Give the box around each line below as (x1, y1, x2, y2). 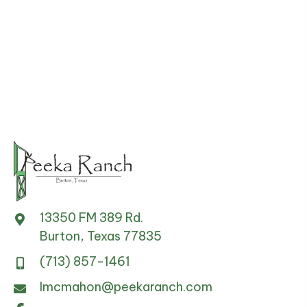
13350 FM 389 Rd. (40, 210, 143, 226)
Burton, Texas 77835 (40, 228, 162, 245)
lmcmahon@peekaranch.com (40, 279, 212, 295)
